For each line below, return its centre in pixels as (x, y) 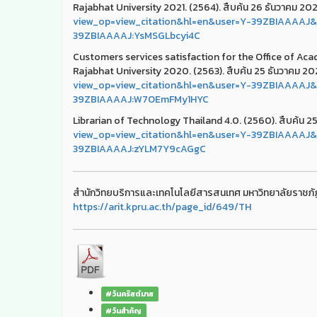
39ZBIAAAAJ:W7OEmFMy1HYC (141, 99)
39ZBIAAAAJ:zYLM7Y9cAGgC (139, 149)
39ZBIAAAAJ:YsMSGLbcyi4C (137, 35)
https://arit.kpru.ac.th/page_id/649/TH (162, 207)
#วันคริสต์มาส (130, 293)
